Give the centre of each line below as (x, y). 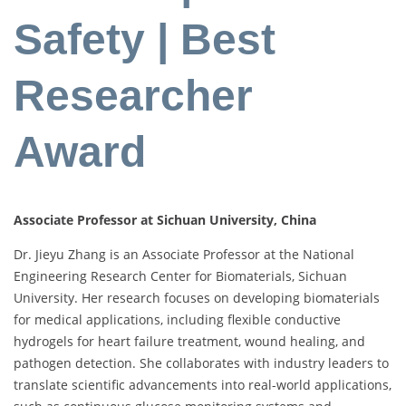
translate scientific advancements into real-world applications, (203, 385)
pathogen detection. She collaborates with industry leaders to (201, 363)
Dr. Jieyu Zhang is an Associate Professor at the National (184, 255)
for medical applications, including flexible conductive (177, 320)
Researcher (133, 96)
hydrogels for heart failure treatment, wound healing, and (189, 342)
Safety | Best (145, 40)
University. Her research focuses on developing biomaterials (197, 298)
